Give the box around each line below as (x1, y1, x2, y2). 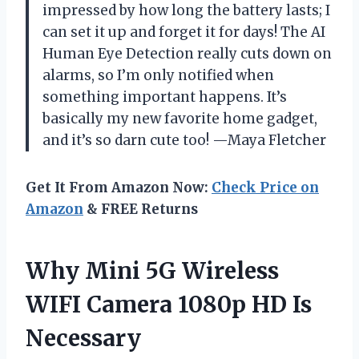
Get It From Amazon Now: (26, 178, 212, 196)
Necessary (26, 323, 141, 353)
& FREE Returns (83, 200, 198, 218)
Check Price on (212, 178, 319, 196)
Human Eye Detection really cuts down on (42, 44, 332, 63)
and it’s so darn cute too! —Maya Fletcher (42, 131, 326, 149)
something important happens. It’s (42, 87, 287, 106)
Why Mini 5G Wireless (26, 256, 279, 285)
